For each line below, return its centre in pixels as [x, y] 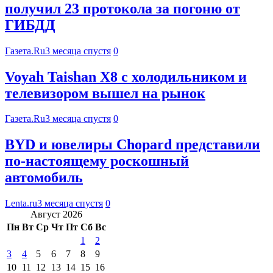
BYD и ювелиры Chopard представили [133, 145]
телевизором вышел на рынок [105, 93]
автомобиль [44, 178]
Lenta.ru [21, 204]
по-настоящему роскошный [97, 161]
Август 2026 [56, 214]
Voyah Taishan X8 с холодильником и [126, 76]
